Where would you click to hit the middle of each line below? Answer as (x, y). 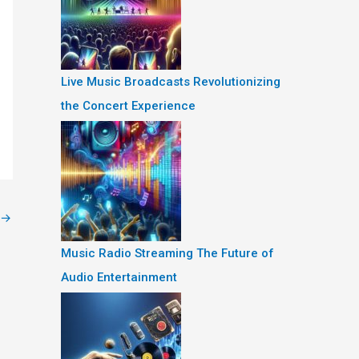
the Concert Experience (128, 106)
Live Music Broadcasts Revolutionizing (171, 82)
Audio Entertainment (119, 277)
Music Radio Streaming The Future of (167, 253)
